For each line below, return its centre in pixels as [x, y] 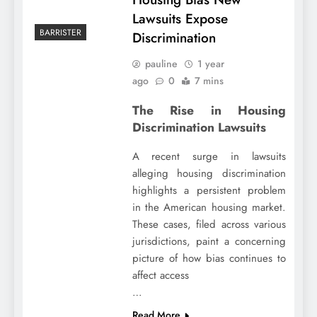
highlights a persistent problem [209, 191]
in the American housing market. [209, 208]
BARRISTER [60, 33]
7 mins [209, 80]
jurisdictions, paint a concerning [209, 242]
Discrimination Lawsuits [199, 127]
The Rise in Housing [209, 110]
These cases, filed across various [209, 225]
